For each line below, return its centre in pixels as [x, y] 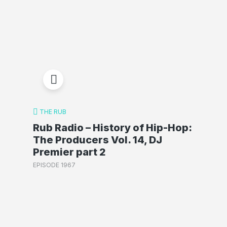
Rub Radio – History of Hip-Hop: [112, 127]
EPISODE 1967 [54, 165]
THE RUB [53, 112]
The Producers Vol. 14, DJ [97, 140]
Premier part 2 [69, 152]
